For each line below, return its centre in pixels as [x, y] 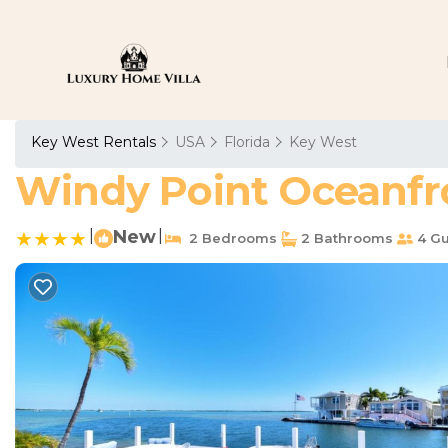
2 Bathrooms [345, 238]
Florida [247, 142]
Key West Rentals [95, 142]
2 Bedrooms [229, 238]
